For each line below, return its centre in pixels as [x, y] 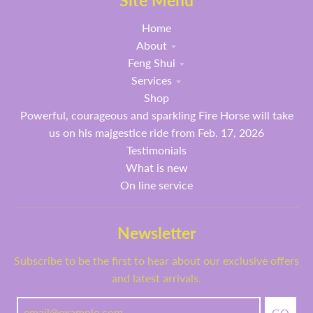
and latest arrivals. [156, 278]
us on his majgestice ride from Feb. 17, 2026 [156, 132]
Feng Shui [152, 62]
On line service [156, 184]
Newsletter [156, 233]
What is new [156, 167]
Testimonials [156, 150]
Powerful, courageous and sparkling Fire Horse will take [156, 115]
